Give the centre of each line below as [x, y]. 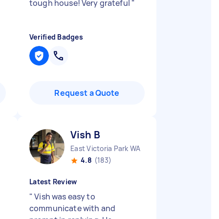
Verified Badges [56, 37]
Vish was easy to [64, 197]
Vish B [85, 135]
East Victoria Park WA [106, 148]
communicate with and [72, 208]
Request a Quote [87, 93]
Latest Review [53, 182]
